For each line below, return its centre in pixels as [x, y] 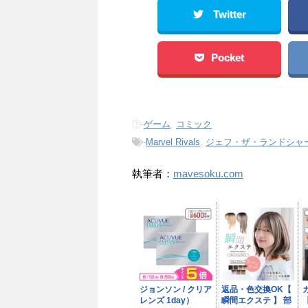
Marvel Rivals [173, 142]
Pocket [227, 58]
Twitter [229, 14]
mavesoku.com [208, 174]
